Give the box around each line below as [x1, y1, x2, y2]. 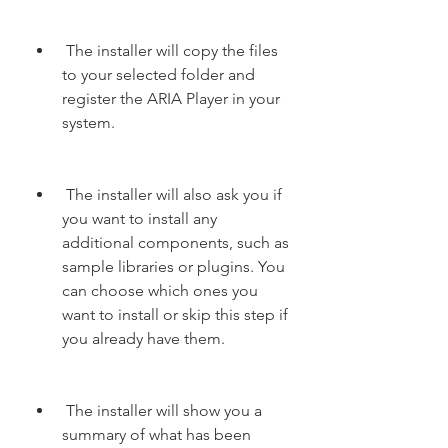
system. [62, 113, 115, 132]
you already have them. [62, 329, 225, 348]
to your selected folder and [62, 65, 255, 84]
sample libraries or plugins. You [62, 257, 285, 276]
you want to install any [62, 209, 217, 228]
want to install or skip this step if [62, 305, 288, 324]
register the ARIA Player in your [62, 89, 280, 108]
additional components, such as [62, 233, 289, 252]
